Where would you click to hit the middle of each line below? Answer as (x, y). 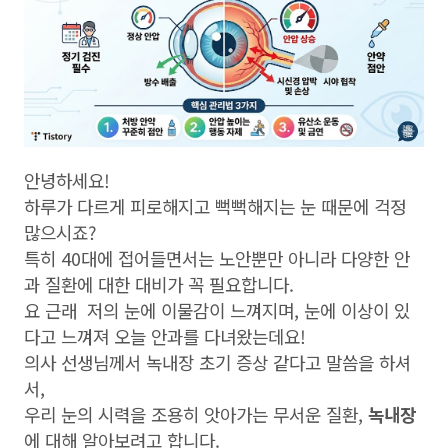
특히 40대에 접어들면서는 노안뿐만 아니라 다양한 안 (217, 258)
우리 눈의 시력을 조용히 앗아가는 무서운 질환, (196, 414)
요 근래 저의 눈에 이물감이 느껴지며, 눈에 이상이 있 (217, 310)
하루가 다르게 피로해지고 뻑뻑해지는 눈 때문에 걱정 (215, 206)
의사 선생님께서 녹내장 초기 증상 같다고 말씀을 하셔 (217, 362)
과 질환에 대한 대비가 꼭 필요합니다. (159, 284)
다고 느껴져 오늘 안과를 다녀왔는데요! (165, 336)
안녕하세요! (67, 180)
